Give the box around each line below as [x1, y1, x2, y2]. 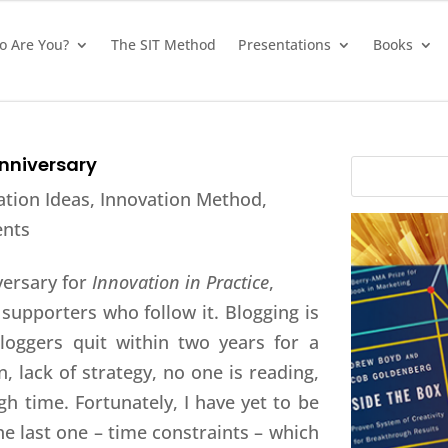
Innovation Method [100, 186, 263, 211]
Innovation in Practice [87, 269, 270, 294]
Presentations [237, 35, 331, 54]
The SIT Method [110, 35, 216, 54]
